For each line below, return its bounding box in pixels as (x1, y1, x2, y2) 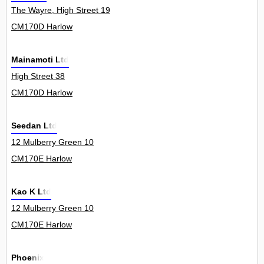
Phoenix (11, 253, 44, 263)
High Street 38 (11, 71, 65, 81)
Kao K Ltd (11, 187, 51, 197)
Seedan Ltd (11, 121, 57, 131)
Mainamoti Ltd (11, 55, 69, 65)
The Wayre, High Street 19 (11, 5, 110, 15)
